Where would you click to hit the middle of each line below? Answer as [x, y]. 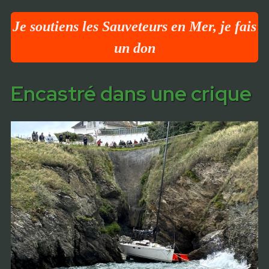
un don [134, 48]
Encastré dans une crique [131, 94]
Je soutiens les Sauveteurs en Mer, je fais [134, 26]
